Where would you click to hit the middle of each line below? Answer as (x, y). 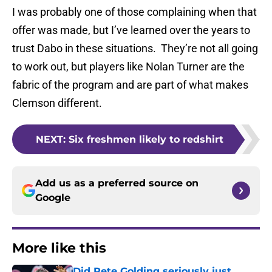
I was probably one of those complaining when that (134, 12)
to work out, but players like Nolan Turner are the (128, 67)
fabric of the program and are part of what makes (130, 85)
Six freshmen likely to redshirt (146, 140)
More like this (59, 248)
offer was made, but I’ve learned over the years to (131, 30)
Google (53, 198)
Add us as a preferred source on (117, 183)
